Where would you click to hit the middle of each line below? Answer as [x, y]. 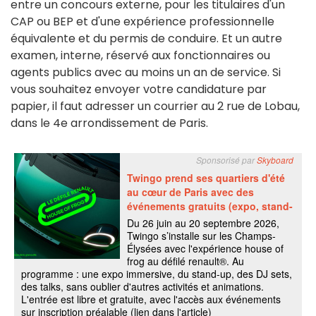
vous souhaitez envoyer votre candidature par [139, 90]
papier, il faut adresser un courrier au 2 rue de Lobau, [155, 107]
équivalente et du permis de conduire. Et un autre [146, 39]
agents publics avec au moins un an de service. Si [146, 73]
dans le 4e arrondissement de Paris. [111, 123]
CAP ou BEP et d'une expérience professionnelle [142, 22]
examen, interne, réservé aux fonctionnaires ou [140, 56]
